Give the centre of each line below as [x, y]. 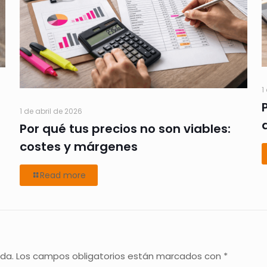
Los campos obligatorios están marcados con [120, 256]
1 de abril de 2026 [51, 111]
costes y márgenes [78, 146]
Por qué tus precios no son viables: [125, 128]
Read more [63, 175]
